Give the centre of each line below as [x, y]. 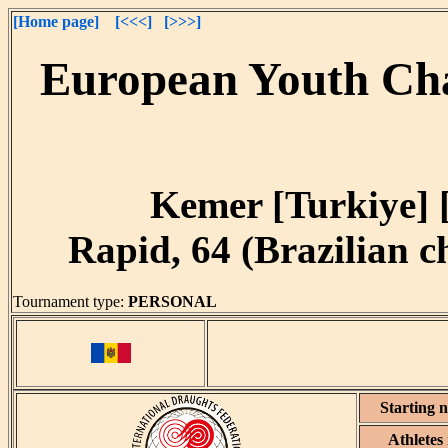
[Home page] [56, 21]
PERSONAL [174, 302]
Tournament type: [70, 302]
